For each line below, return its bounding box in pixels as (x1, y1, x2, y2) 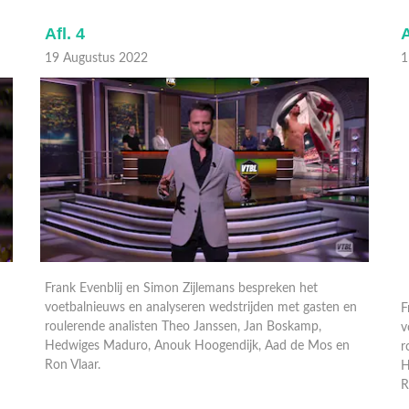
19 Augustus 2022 (45, 51, 148, 65)
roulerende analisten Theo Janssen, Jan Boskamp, (45, 320, 321, 333)
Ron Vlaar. (45, 358, 104, 372)
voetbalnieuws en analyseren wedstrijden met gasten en (45, 300, 357, 314)
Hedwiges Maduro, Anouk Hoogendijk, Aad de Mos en (45, 339, 350, 352)
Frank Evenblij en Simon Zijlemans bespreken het (45, 281, 318, 295)
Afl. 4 (45, 24, 85, 43)
